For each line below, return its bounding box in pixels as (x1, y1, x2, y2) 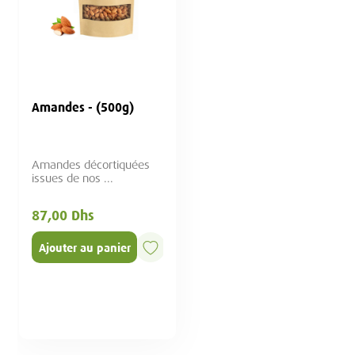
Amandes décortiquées (32, 158, 151, 172)
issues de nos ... (32, 172, 114, 185)
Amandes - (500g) (32, 100, 135, 116)
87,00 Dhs (32, 208, 95, 224)
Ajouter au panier (38, 240, 131, 254)
